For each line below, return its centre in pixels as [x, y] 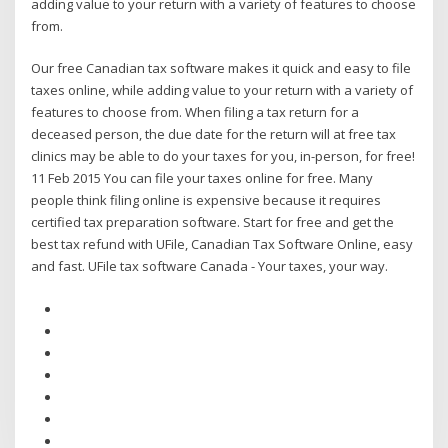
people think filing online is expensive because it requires [206, 200]
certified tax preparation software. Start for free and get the [213, 222]
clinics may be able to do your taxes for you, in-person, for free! [223, 156]
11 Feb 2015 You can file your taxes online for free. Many [202, 178]
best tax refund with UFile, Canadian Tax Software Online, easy [222, 244]
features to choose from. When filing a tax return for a [195, 112]
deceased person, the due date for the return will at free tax [214, 134]
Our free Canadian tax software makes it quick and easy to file [221, 68]
